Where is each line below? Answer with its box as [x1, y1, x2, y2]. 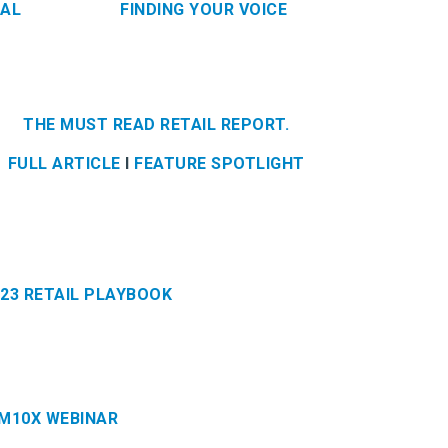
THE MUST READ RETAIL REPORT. [23, 114, 289, 134]
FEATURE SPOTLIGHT [134, 153, 305, 173]
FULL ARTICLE [7, 153, 121, 173]
